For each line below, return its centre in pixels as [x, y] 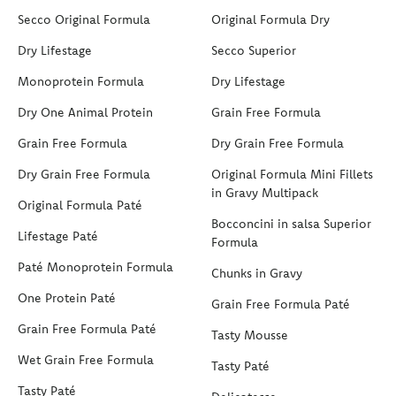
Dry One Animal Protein [85, 113]
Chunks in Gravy [257, 274]
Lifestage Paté [58, 236]
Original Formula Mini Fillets [292, 175]
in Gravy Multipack [265, 193]
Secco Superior [254, 51]
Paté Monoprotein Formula [95, 267]
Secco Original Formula [84, 20]
